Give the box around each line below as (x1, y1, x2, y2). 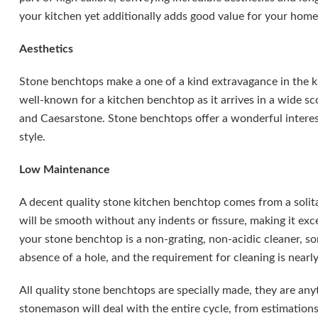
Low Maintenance (18, 164, 110, 175)
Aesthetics (18, 43, 73, 55)
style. (18, 131, 45, 143)
